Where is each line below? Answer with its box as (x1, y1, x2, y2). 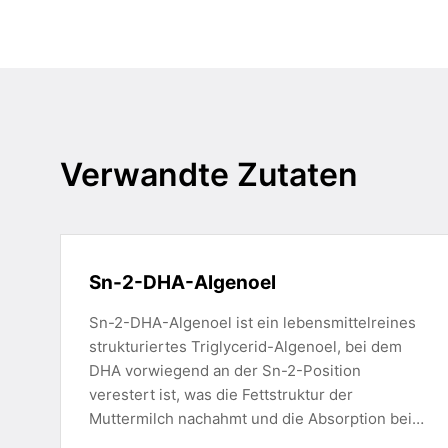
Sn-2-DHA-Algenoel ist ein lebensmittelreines (89, 313, 416, 332)
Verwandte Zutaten (60, 155, 358, 194)
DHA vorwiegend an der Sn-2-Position (89, 361, 361, 380)
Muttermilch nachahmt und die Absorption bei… (89, 409, 424, 428)
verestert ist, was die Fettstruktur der (89, 385, 353, 404)
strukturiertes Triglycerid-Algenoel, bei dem (89, 337, 402, 356)
